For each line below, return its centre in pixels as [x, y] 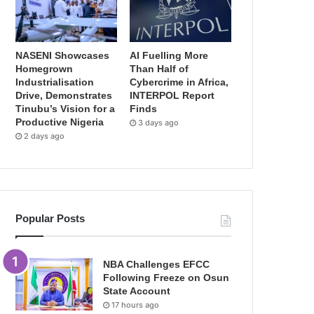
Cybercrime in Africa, [179, 82]
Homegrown [45, 69]
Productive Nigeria [60, 122]
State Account [137, 291]
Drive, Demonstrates [64, 96]
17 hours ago [136, 305]
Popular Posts [50, 219]
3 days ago [159, 123]
